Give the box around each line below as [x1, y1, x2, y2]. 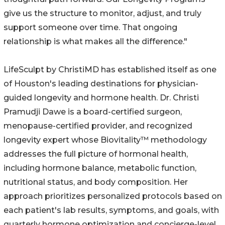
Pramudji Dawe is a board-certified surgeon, [4, 106, 182, 117]
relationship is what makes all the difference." [4, 36, 187, 46]
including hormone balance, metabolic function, [4, 163, 196, 173]
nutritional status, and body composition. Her [4, 177, 188, 187]
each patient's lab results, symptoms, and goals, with [4, 205, 219, 215]
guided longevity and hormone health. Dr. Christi [4, 92, 199, 102]
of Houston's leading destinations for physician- [4, 78, 198, 88]
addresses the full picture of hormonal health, [4, 149, 188, 159]
